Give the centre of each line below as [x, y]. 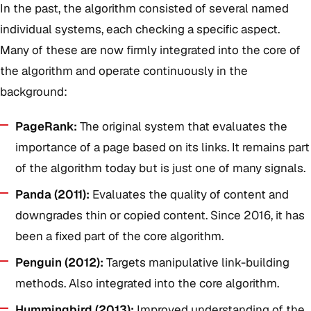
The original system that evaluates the [182, 126]
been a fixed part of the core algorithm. [119, 236]
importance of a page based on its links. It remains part [162, 147]
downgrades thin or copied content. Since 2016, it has [160, 215]
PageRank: [46, 126]
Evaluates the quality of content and [189, 194]
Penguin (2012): [59, 262]
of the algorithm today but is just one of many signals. [160, 168]
